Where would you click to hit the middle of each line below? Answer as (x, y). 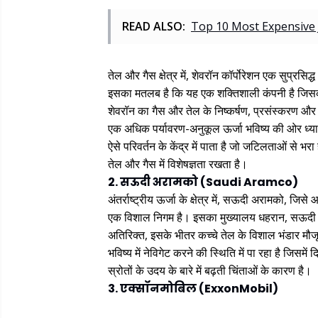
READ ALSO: (154, 27)
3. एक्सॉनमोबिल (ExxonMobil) (193, 289)
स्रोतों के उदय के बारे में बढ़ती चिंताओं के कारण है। (210, 271)
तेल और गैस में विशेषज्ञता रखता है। (178, 164)
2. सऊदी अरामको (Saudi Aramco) (203, 182)
